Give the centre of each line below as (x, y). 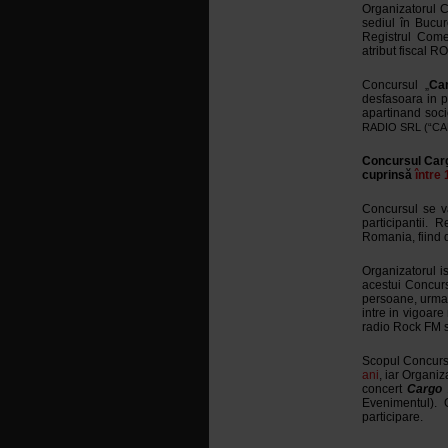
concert (384, 389)
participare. (392, 417)
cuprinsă (388, 175)
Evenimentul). (399, 403)
